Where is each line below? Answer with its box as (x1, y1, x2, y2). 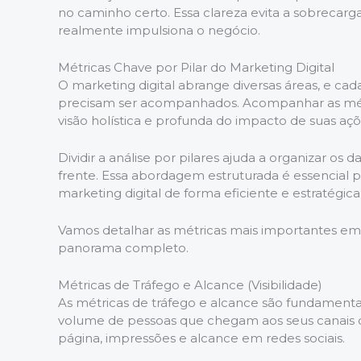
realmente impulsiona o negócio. (58, 23, 260, 38)
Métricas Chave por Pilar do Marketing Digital (58, 60, 334, 75)
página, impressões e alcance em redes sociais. (58, 330, 345, 346)
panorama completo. (58, 240, 189, 255)
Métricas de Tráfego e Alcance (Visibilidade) (58, 277, 322, 293)
